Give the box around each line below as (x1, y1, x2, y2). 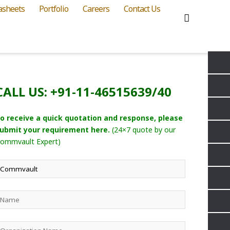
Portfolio (39, 3, 68, 14)
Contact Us (124, 3, 160, 14)
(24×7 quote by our (110, 124, 176, 135)
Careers (83, 3, 109, 14)
